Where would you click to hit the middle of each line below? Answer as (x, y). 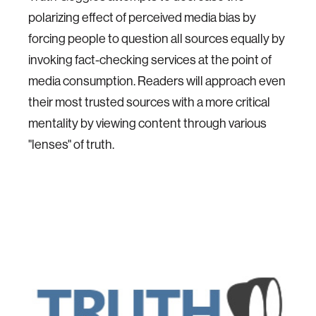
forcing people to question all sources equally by (157, 38)
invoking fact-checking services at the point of (150, 60)
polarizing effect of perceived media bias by (142, 17)
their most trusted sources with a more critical (149, 102)
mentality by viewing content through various (147, 123)
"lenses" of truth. (71, 144)
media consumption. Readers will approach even (157, 81)
